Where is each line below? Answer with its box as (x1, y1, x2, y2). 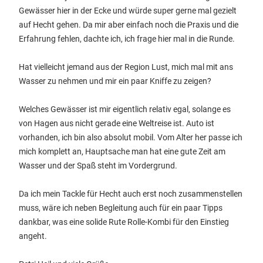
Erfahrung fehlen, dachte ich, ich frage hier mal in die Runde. (19, 34, 235, 43)
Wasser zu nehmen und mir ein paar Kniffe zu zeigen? (19, 76, 211, 86)
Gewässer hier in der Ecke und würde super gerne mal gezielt (19, 6, 237, 15)
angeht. (19, 231, 47, 241)
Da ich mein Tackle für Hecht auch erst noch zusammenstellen (19, 189, 242, 198)
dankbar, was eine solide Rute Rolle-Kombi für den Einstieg (19, 217, 229, 227)
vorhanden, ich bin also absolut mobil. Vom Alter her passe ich (19, 133, 242, 142)
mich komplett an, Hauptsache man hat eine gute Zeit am (19, 147, 225, 156)
